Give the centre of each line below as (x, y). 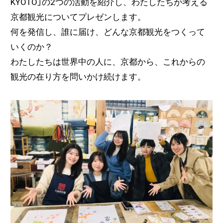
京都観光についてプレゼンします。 (78, 17)
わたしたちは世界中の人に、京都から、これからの (108, 62)
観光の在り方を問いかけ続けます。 (78, 77)
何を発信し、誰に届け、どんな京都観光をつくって (108, 32)
